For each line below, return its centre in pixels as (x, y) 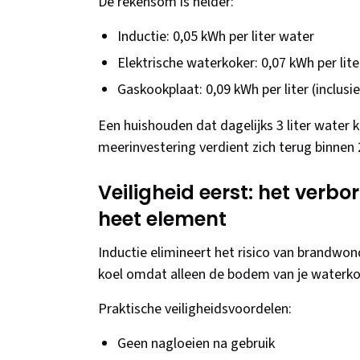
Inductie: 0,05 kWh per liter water (216, 37)
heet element (162, 219)
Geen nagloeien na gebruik (196, 344)
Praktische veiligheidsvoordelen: (195, 309)
